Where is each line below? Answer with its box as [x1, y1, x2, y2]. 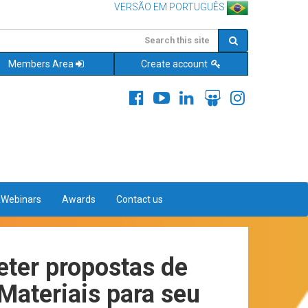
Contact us [116, 194, 163, 206]
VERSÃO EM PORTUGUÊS [114, 1, 225, 12]
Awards [62, 194, 96, 206]
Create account [140, 58, 210, 69]
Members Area [8, 58, 74, 69]
